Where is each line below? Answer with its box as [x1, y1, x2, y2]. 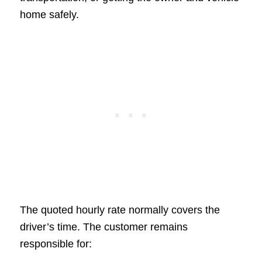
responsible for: [19, 238, 92, 250]
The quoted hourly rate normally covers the [19, 204, 220, 216]
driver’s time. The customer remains [19, 221, 188, 233]
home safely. [19, 8, 79, 20]
